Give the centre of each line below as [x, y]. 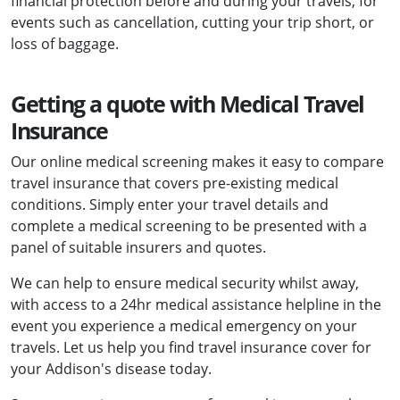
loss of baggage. [65, 44]
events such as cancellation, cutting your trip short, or [192, 23]
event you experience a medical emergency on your [184, 326]
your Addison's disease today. [111, 369]
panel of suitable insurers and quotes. [138, 248]
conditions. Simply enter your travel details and [170, 205]
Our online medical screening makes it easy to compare [197, 162]
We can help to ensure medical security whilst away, [185, 283]
